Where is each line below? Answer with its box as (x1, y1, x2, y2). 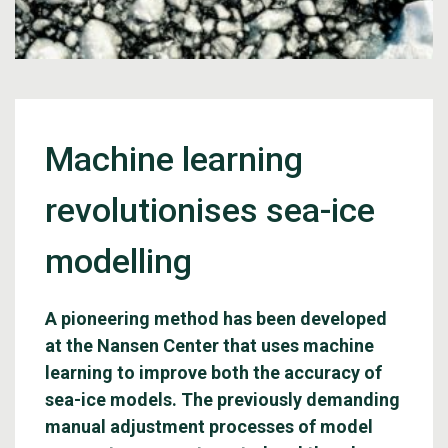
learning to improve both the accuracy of (45, 362, 382, 383)
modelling (45, 241, 192, 281)
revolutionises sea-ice (45, 190, 375, 230)
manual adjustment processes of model (45, 416, 373, 437)
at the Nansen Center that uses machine (45, 335, 374, 356)
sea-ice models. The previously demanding (45, 389, 400, 410)
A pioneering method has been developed (45, 308, 387, 329)
